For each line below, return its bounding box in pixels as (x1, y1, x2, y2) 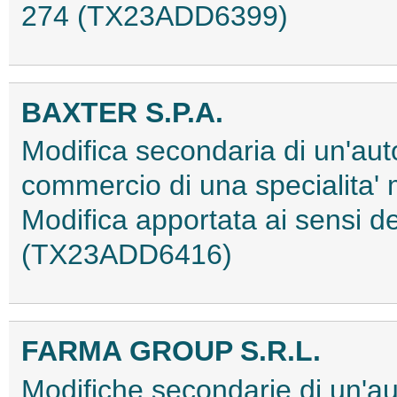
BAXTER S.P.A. (21, 97, 223, 129)
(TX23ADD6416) (21, 238, 232, 271)
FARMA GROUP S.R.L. (21, 335, 321, 368)
